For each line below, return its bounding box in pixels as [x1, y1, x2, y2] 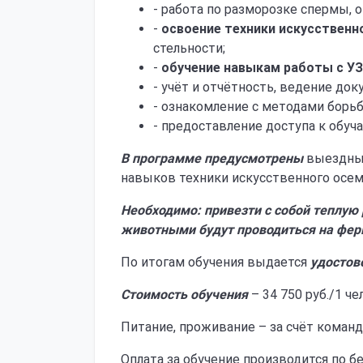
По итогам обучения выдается [121, 254, 310, 270]
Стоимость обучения [121, 287, 248, 302]
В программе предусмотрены [121, 151, 303, 166]
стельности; [153, 41, 225, 56]
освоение [161, 21, 221, 36]
